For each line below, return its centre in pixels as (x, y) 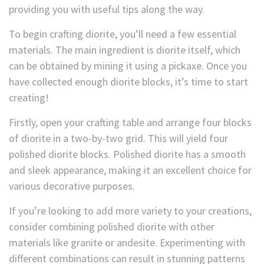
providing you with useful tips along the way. (107, 9)
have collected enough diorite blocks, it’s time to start (128, 82)
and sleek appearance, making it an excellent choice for (130, 170)
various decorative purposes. (72, 186)
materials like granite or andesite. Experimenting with (127, 243)
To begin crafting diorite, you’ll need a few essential (123, 34)
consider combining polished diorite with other (112, 227)
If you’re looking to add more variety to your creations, (130, 211)
